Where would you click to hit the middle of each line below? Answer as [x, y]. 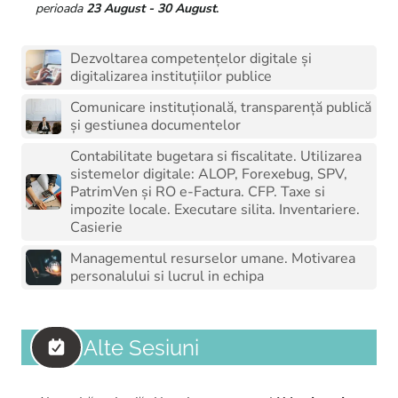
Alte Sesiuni [141, 348]
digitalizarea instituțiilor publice [171, 76]
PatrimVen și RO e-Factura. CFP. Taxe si [198, 192]
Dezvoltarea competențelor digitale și [191, 59]
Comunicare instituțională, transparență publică [221, 107]
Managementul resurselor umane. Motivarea [213, 259]
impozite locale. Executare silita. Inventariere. [215, 210]
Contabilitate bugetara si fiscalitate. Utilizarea [216, 156]
